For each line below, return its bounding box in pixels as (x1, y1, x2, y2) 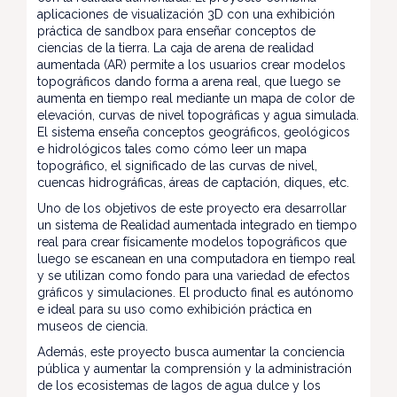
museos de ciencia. (37, 319, 148, 333)
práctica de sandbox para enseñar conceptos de (37, 24, 315, 38)
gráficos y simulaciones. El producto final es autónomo (37, 285, 354, 300)
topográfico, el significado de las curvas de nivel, (37, 159, 317, 173)
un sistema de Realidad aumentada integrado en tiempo (37, 218, 357, 232)
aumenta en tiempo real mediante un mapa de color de (37, 91, 354, 105)
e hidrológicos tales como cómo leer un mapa (37, 142, 307, 156)
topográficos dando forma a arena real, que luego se (37, 74, 340, 89)
